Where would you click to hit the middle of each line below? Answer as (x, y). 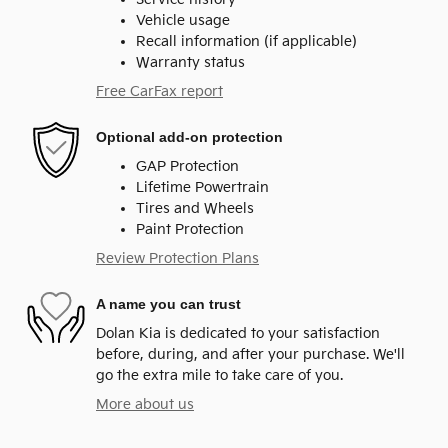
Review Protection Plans (177, 259)
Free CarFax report (159, 92)
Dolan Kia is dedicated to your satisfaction (238, 334)
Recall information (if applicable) (246, 42)
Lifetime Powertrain (202, 188)
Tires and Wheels (195, 209)
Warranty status (190, 63)
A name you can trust (168, 303)
